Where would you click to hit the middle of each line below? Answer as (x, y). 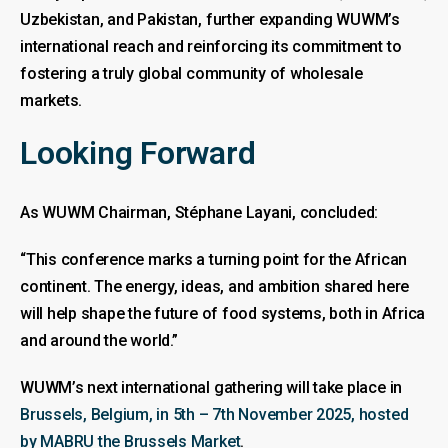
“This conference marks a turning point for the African (214, 259)
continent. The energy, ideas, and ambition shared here (215, 286)
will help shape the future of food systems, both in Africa (223, 313)
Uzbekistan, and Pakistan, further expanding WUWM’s (210, 19)
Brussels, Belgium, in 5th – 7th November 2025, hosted (214, 414)
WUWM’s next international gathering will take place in (211, 387)
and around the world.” (99, 340)
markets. (51, 100)
